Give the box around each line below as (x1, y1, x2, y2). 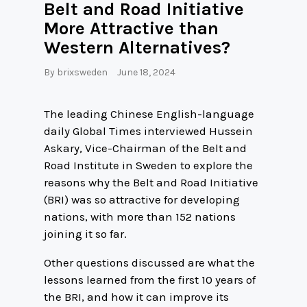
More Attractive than (44, 17, 219, 39)
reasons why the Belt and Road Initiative (44, 175, 258, 189)
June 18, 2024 (117, 66, 176, 79)
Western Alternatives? (44, 36, 230, 58)
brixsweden (57, 66, 108, 79)
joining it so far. (44, 226, 127, 241)
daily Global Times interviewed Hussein (44, 123, 253, 138)
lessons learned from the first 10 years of (44, 272, 256, 286)
